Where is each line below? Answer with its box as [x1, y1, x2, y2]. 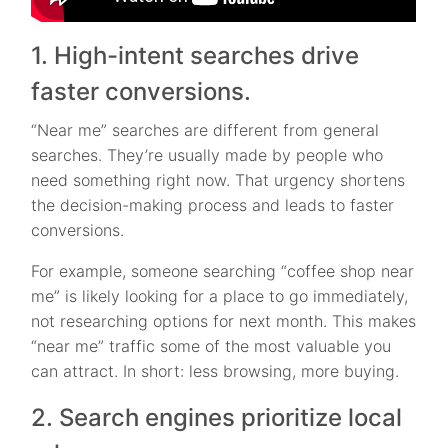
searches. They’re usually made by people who [31, 144, 384, 165]
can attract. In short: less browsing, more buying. [31, 360, 400, 381]
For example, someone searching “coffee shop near [31, 260, 415, 281]
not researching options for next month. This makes [31, 310, 417, 331]
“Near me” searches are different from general [31, 119, 380, 140]
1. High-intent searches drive [31, 40, 360, 70]
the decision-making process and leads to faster [31, 194, 395, 215]
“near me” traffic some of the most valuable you [31, 335, 392, 356]
